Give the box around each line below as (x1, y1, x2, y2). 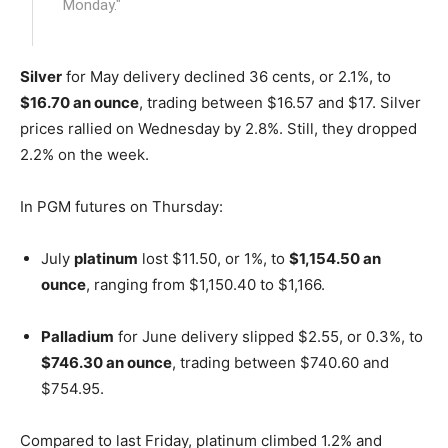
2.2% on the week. (20, 144, 149, 164)
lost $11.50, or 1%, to (138, 248, 289, 268)
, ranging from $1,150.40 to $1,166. (86, 274, 325, 294)
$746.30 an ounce (41, 352, 172, 372)
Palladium (41, 326, 114, 346)
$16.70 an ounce (20, 92, 139, 112)
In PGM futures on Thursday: (20, 196, 223, 216)
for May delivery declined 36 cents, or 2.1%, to (62, 66, 391, 86)
